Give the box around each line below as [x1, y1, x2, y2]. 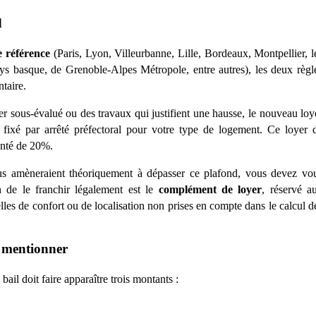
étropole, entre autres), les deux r [150, 63, 300, 76]
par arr [25, 123, 56, 136]
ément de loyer [187, 183, 262, 196]
